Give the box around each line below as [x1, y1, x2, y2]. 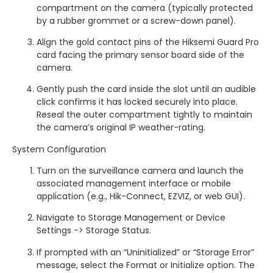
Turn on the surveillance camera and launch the [37, 165, 244, 177]
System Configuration [12, 143, 106, 155]
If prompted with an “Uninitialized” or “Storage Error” [37, 246, 254, 258]
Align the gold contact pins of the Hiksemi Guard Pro [37, 35, 259, 48]
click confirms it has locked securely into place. [37, 96, 238, 108]
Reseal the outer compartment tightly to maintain [37, 108, 252, 121]
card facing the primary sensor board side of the [37, 48, 244, 61]
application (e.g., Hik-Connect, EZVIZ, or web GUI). [37, 190, 245, 203]
